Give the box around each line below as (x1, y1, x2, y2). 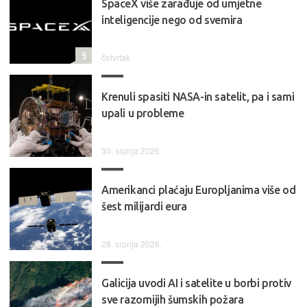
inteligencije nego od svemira (101, 14, 243, 27)
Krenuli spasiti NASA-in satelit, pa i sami (101, 90, 295, 103)
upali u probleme (101, 107, 184, 120)
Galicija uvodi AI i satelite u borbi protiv (101, 277, 291, 290)
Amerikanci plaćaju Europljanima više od (101, 184, 296, 197)
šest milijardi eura (101, 200, 187, 213)
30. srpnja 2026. (101, 145, 162, 157)
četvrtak (101, 51, 130, 64)
